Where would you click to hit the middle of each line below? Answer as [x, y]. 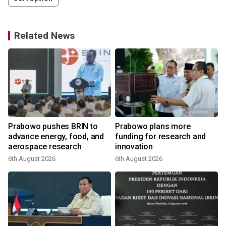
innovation [134, 147]
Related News [44, 36]
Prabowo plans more [153, 127]
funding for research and [161, 137]
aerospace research [45, 147]
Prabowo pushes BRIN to [53, 127]
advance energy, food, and [56, 137]
